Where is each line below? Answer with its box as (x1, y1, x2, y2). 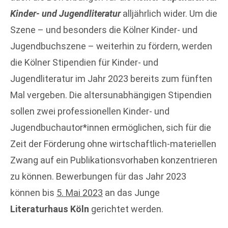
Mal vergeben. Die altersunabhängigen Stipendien (10, 90, 212, 100)
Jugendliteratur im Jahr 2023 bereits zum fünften (10, 73, 212, 84)
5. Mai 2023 (56, 187, 103, 198)
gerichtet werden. (89, 204, 163, 214)
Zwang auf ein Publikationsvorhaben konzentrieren (10, 155, 217, 165)
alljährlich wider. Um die (123, 8, 217, 19)
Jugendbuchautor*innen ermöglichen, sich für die (10, 122, 211, 133)
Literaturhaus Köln (10, 204, 89, 214)
